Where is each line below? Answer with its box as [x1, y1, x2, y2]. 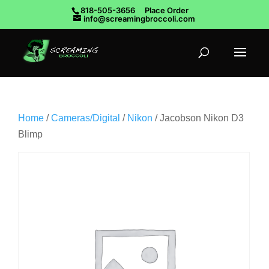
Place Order [145, 5, 189, 15]
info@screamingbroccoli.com [83, 13, 195, 23]
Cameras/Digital [51, 113, 120, 123]
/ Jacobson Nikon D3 [153, 113, 244, 123]
